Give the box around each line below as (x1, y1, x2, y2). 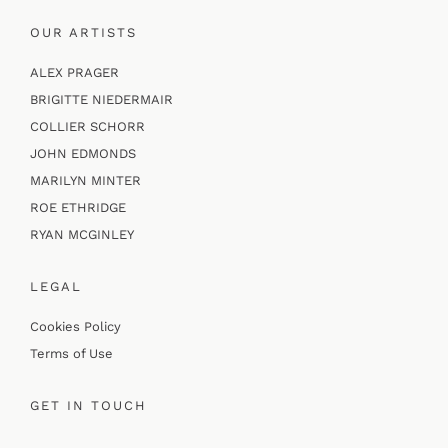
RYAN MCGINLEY (29, 227, 134, 243)
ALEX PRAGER (29, 65, 119, 81)
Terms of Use (29, 346, 113, 362)
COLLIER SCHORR (29, 119, 145, 135)
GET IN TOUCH (29, 398, 147, 414)
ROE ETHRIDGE (29, 200, 126, 216)
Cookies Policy (29, 319, 121, 335)
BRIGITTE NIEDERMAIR (29, 92, 173, 108)
